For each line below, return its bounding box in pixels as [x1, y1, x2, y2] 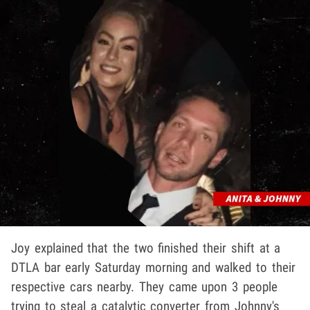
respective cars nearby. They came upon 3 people [11, 278, 277, 295]
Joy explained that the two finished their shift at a [11, 239, 281, 256]
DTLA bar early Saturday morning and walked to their [11, 259, 295, 275]
